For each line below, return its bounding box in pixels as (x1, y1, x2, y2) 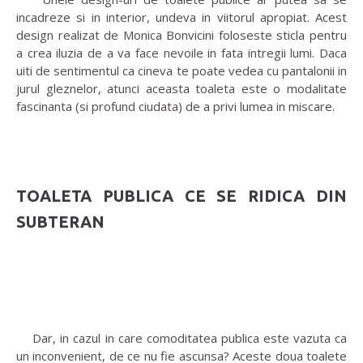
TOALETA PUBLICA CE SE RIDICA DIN (16, 186, 347, 206)
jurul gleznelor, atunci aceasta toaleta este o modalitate (16, 80, 347, 97)
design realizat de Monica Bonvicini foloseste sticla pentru (16, 27, 347, 44)
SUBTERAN (16, 212, 105, 232)
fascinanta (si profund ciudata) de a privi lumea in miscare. (16, 98, 335, 115)
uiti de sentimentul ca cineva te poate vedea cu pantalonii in (16, 62, 347, 79)
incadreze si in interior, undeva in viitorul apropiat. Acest (16, 9, 347, 26)
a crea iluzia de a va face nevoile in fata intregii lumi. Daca (16, 45, 347, 62)
